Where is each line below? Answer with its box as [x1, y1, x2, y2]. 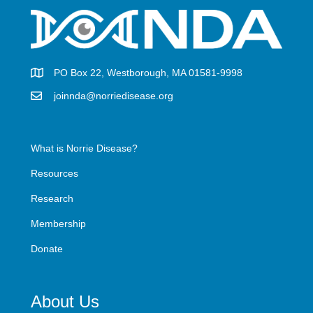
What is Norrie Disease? [31, 142, 138, 154]
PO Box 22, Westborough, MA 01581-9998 [54, 66, 242, 78]
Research [31, 192, 73, 204]
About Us [31, 291, 99, 311]
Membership [31, 217, 86, 229]
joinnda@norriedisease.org [54, 89, 173, 101]
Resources [31, 167, 78, 179]
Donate [31, 242, 63, 254]
